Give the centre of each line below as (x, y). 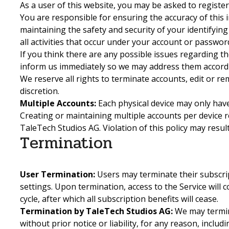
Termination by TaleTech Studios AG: (96, 211)
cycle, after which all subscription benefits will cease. (119, 199)
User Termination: (58, 175)
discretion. (40, 91)
